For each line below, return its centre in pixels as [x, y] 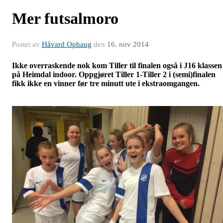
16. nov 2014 [128, 44]
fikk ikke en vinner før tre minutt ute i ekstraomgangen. [106, 83]
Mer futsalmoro [65, 18]
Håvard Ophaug [67, 44]
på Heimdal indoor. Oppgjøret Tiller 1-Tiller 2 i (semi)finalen [114, 74]
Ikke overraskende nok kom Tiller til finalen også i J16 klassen [117, 65]
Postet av [27, 44]
